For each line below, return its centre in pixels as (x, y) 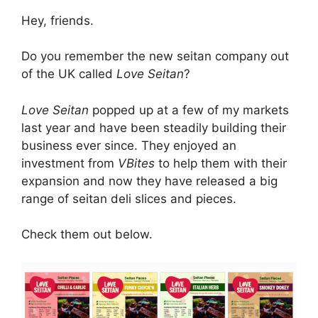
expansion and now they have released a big (149, 181)
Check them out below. (87, 234)
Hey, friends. (57, 20)
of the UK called (69, 74)
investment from (70, 163)
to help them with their (223, 163)
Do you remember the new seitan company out (155, 56)
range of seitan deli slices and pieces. (129, 198)
